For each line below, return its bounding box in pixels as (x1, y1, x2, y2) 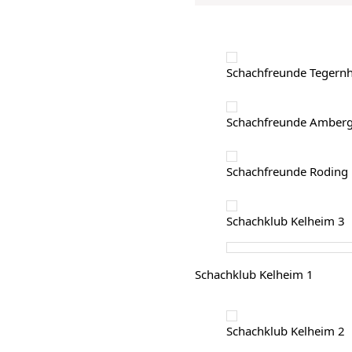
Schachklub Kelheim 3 (226, 213, 345, 229)
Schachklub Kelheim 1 (195, 266, 313, 282)
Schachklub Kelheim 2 (226, 323, 345, 339)
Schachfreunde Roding (226, 163, 348, 179)
